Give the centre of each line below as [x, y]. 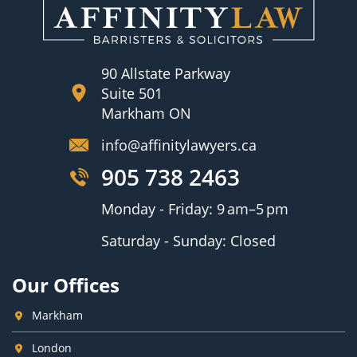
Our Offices [66, 284]
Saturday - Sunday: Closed [188, 240]
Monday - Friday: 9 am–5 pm [194, 208]
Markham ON [146, 113]
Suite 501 [131, 93]
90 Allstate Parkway [165, 73]
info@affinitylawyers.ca [178, 145]
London [52, 347]
